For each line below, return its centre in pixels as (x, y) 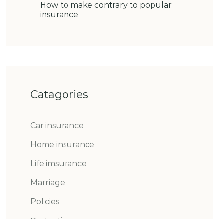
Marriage (48, 182)
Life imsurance (58, 163)
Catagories (59, 94)
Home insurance (62, 144)
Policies (45, 201)
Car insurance (57, 125)
